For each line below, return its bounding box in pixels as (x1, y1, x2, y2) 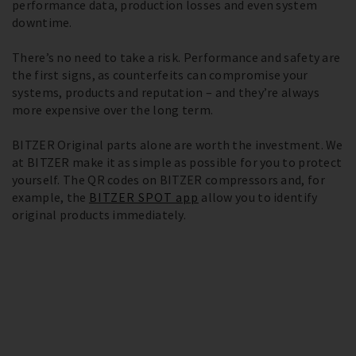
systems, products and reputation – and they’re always (12, 84, 319, 100)
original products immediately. (12, 207, 187, 222)
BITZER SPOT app (88, 189, 199, 205)
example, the (12, 189, 89, 205)
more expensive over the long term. (12, 102, 214, 118)
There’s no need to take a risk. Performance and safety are (12, 49, 341, 65)
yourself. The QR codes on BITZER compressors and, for (12, 172, 325, 188)
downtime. (12, 14, 72, 30)
